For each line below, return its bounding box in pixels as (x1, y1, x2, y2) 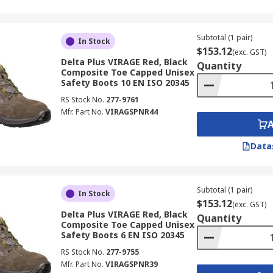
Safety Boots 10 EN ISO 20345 (60, 77, 190, 88)
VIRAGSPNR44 (105, 107, 158, 117)
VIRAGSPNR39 (105, 259, 158, 269)
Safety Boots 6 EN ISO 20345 (60, 229, 185, 241)
